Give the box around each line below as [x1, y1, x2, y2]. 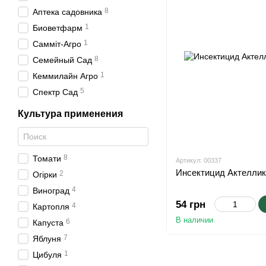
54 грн [176, 199, 205, 210]
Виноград [33, 186, 69, 195]
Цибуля [33, 250, 62, 259]
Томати [33, 154, 61, 163]
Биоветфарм [33, 23, 83, 33]
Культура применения [18, 109, 123, 119]
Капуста [33, 218, 64, 227]
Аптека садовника [33, 7, 102, 17]
